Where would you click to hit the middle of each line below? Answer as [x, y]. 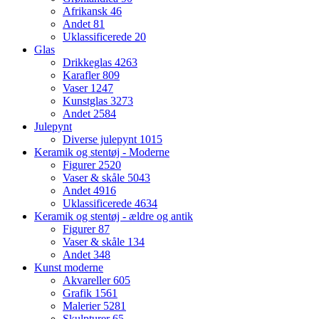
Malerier [83, 306]
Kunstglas [87, 101]
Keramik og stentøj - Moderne [102, 152]
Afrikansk [87, 11]
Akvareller [88, 281]
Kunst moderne [69, 268]
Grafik [79, 293]
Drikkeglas [89, 63]
